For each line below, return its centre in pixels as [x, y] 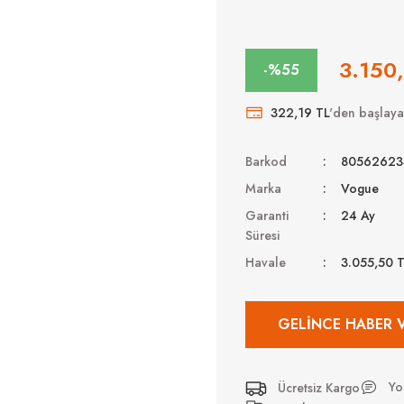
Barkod [266, 161]
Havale [266, 262]
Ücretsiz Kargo [319, 388]
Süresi [262, 235]
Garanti [267, 216]
